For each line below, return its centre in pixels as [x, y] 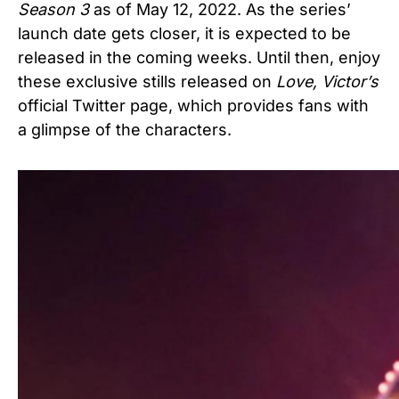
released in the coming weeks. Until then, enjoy [199, 57]
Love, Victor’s [327, 81]
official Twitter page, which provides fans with [193, 105]
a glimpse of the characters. [125, 129]
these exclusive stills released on [147, 81]
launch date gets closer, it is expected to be [184, 33]
